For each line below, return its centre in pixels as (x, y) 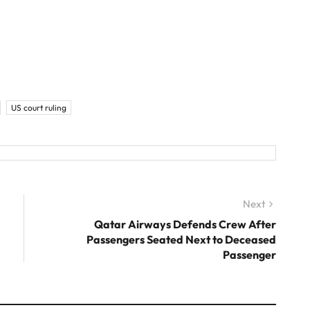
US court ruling (39, 108)
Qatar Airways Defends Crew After (185, 225)
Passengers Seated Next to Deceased (181, 240)
